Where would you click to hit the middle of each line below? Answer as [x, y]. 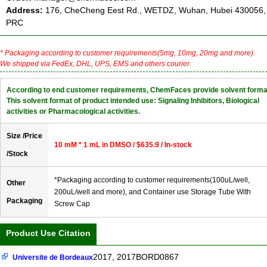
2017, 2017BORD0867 [136, 257]
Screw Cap [72, 204]
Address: [26, 10]
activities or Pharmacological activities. [73, 112]
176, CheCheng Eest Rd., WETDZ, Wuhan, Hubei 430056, [156, 10]
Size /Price [24, 136]
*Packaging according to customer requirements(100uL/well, [152, 180]
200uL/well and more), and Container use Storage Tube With [153, 192]
